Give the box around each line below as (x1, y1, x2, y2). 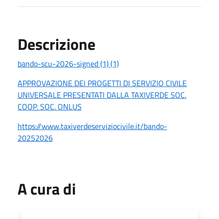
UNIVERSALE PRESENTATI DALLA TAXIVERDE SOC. (18, 88, 186, 101)
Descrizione (18, 32, 95, 56)
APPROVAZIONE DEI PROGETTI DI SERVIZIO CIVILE (18, 77, 187, 89)
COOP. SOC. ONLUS (18, 100, 82, 112)
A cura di (18, 176, 76, 200)
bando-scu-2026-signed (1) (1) (18, 57, 119, 69)
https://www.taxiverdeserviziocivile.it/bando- (18, 120, 167, 132)
